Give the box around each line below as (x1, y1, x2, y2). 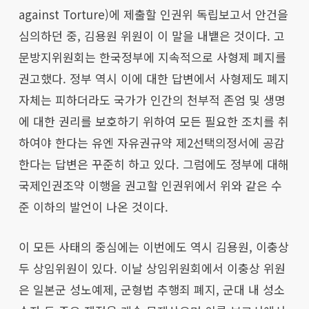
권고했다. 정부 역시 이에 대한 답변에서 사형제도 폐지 (18, 69, 289, 87)
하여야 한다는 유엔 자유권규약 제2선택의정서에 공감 (18, 133, 285, 151)
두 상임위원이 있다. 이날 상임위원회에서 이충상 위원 (18, 259, 286, 277)
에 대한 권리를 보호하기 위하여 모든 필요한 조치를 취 (18, 112, 289, 130)
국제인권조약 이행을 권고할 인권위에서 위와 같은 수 (18, 176, 282, 194)
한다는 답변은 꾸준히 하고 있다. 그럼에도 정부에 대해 (18, 154, 289, 172)
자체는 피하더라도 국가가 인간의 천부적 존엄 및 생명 (18, 90, 286, 108)
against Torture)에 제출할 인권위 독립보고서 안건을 (18, 5, 288, 23)
